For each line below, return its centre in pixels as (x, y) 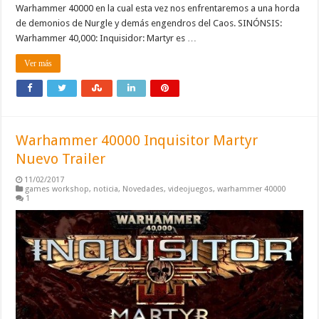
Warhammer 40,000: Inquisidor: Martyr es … (106, 38)
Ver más (38, 64)
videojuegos (191, 189)
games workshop (57, 189)
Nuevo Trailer (61, 159)
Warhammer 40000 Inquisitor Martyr (137, 141)
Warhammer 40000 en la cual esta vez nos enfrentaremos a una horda (158, 9)
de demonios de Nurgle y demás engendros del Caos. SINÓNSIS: (149, 23)
